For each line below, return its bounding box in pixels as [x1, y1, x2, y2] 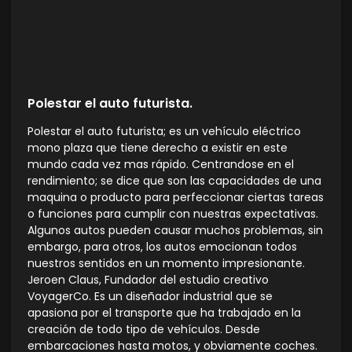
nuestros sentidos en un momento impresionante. [27, 255, 305, 272]
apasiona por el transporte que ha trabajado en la [27, 305, 301, 321]
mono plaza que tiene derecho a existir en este [27, 140, 288, 156]
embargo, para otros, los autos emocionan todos [27, 239, 297, 255]
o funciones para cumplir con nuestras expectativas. [27, 206, 318, 222]
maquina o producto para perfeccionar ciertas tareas [27, 189, 324, 206]
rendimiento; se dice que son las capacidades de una [27, 173, 321, 189]
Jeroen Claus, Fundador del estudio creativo [27, 272, 269, 288]
